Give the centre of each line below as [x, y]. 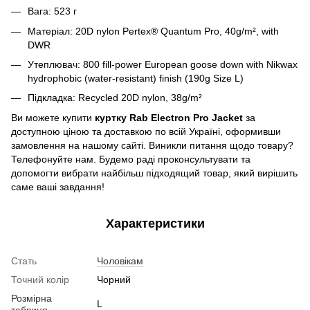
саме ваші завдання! [58, 186]
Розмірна [31, 298]
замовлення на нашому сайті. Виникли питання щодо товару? [152, 145]
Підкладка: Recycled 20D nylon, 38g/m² [115, 98]
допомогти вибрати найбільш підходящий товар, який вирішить [154, 173]
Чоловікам [120, 261]
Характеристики [155, 223]
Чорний [114, 279]
